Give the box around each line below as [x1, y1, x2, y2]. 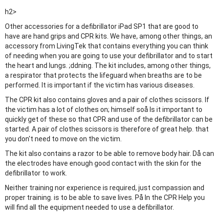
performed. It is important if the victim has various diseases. [5, 81, 195, 89]
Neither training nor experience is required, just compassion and [5, 184, 204, 192]
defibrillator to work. [5, 169, 68, 177]
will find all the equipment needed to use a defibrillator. [5, 203, 174, 212]
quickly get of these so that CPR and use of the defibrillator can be [5, 115, 213, 124]
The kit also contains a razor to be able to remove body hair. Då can [5, 150, 214, 158]
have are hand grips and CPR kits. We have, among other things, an [5, 32, 212, 41]
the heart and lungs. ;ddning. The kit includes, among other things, [5, 62, 211, 70]
